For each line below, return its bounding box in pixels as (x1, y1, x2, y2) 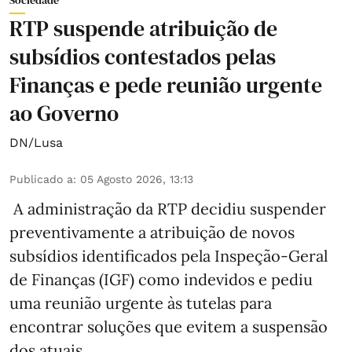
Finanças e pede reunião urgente (9, 70, 322, 101)
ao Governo (9, 98, 119, 129)
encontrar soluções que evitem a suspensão (9, 317, 328, 337)
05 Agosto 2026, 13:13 (80, 173, 193, 186)
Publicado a (9, 173, 73, 186)
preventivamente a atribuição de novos (9, 222, 295, 243)
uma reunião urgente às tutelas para (9, 293, 272, 313)
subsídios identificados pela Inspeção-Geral (9, 246, 328, 266)
